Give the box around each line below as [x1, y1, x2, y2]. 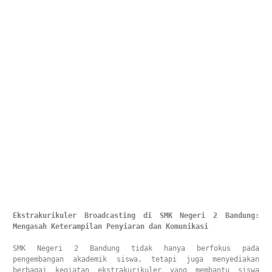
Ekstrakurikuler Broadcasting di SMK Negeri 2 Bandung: [13, 211, 259, 220]
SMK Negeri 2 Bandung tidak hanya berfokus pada [13, 244, 259, 253]
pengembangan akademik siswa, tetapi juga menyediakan [13, 255, 259, 263]
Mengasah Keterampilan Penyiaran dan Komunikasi [13, 222, 208, 231]
